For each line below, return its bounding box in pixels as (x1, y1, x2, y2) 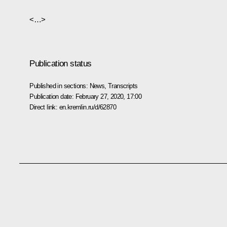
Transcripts (108, 82, 138, 90)
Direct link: (29, 103, 59, 111)
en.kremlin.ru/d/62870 (59, 103, 116, 111)
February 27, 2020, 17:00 (75, 92, 142, 100)
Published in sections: (29, 82, 90, 90)
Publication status (29, 58, 92, 68)
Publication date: (29, 92, 75, 100)
